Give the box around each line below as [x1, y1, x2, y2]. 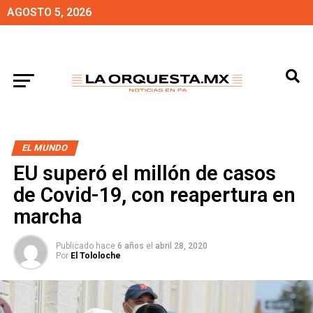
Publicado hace [55, 241, 115, 251]
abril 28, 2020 [154, 241, 208, 251]
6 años [117, 241, 144, 251]
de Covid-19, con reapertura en [13, 183, 296, 207]
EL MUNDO [20, 143, 69, 153]
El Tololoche [70, 251, 121, 261]
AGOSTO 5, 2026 [7, 6, 92, 19]
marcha [13, 205, 82, 228]
